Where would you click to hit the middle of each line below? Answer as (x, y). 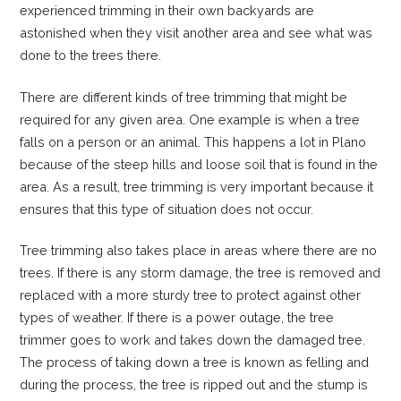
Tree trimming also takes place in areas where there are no (199, 251)
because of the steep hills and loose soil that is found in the (199, 164)
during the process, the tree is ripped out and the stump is (194, 385)
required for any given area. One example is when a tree (190, 119)
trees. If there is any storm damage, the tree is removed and (200, 273)
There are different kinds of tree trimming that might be (184, 97)
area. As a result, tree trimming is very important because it (197, 186)
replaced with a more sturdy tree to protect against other (191, 295)
